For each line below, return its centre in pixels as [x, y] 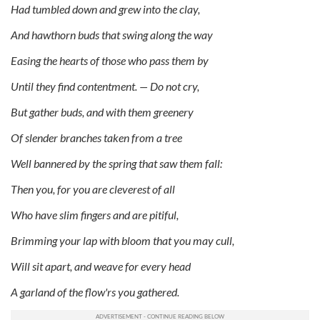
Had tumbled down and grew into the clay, [105, 9]
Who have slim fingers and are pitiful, [95, 214]
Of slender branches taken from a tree [96, 137]
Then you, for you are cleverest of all [93, 189]
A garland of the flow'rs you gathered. [95, 291]
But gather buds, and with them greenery [102, 111]
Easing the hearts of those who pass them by [110, 60]
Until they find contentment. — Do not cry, [105, 86]
